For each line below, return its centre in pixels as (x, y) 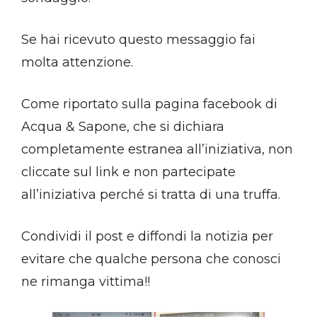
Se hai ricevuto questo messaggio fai (138, 40)
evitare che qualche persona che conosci (151, 259)
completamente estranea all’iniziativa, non (157, 150)
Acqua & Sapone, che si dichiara (123, 127)
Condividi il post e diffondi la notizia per (147, 237)
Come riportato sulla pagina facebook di (149, 104)
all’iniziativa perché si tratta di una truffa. (151, 195)
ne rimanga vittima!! (86, 282)
